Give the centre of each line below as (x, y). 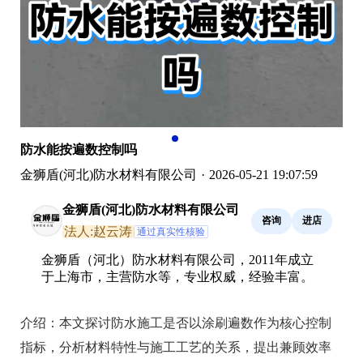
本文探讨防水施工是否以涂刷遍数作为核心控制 (195, 322)
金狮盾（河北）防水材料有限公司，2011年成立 (177, 259)
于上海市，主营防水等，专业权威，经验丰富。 (177, 276)
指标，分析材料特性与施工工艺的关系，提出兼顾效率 (176, 347)
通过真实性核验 (171, 231)
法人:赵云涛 (98, 231)
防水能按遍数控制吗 (79, 149)
